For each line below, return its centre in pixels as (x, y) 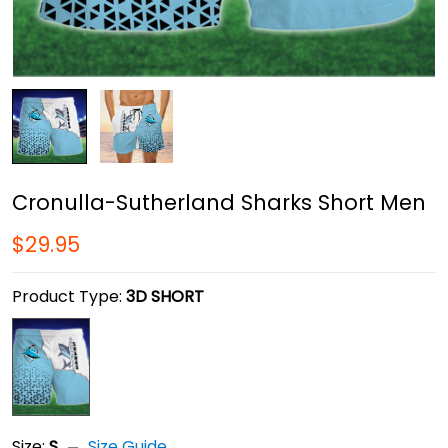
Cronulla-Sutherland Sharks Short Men (219, 203)
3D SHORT (165, 297)
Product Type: (69, 297)
